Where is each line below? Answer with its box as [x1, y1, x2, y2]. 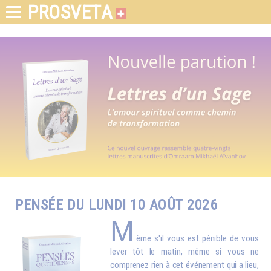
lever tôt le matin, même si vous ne [110, 246, 259, 257]
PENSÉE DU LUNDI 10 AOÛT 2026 [15, 197, 217, 214]
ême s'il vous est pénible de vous [136, 233, 259, 244]
